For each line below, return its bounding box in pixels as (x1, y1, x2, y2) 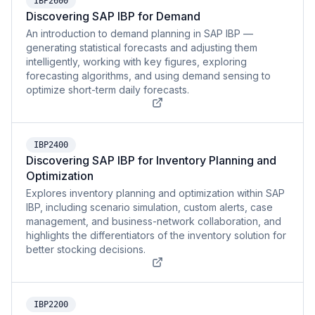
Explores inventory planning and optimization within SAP (26, 187, 285, 199)
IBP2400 (34, 140, 68, 150)
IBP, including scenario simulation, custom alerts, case (26, 201, 273, 213)
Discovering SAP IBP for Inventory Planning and (26, 153, 276, 167)
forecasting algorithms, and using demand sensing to (26, 70, 271, 82)
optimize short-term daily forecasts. (26, 84, 189, 96)
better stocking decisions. (26, 243, 146, 255)
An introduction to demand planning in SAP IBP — (26, 27, 253, 39)
